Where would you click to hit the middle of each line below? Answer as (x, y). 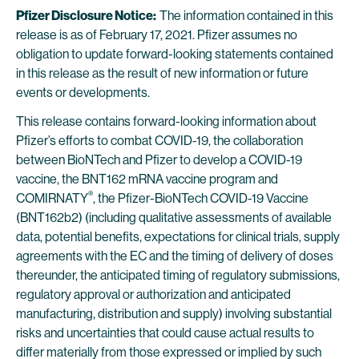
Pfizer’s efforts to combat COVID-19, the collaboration (159, 141)
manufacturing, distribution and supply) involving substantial (174, 314)
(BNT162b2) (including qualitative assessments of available (174, 218)
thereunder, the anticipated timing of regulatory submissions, (178, 275)
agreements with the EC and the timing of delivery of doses (175, 256)
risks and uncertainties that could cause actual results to (165, 333)
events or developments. (83, 93)
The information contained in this (246, 16)
